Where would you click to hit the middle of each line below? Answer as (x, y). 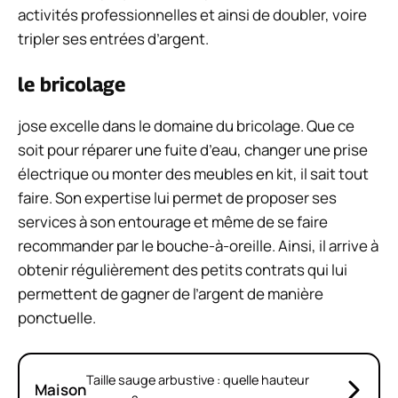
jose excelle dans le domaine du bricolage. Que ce (186, 126)
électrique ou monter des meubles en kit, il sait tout (193, 174)
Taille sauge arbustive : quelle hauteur (198, 379)
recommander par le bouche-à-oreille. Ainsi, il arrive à (198, 246)
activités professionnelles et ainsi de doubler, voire (192, 14)
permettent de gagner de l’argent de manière (171, 294)
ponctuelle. (57, 318)
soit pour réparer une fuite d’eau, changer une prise (193, 150)
